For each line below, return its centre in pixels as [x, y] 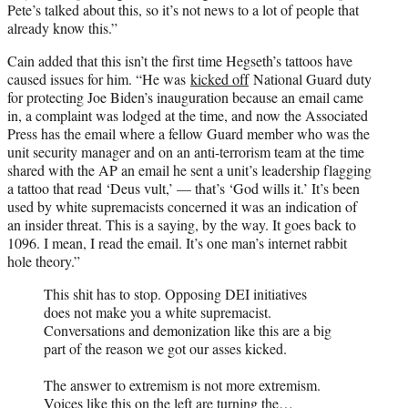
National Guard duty [310, 78]
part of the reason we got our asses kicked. [165, 348]
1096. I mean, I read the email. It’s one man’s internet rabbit [177, 242]
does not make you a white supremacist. [158, 311]
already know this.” [62, 27]
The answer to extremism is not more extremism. [182, 384]
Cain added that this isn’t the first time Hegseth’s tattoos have [180, 60]
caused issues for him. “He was [99, 78]
